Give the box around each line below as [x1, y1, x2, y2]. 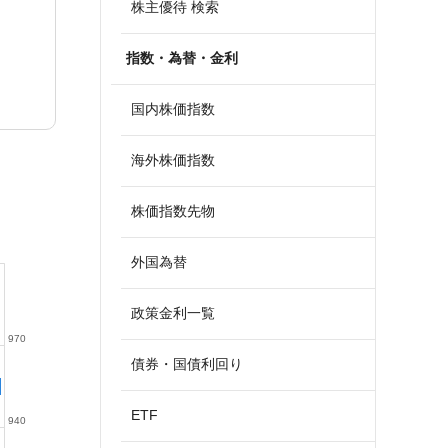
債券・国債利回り [131, 356, 243, 372]
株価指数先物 [131, 203, 215, 219]
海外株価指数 [131, 152, 215, 168]
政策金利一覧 [131, 305, 215, 321]
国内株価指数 [131, 101, 215, 117]
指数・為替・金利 [126, 50, 238, 66]
